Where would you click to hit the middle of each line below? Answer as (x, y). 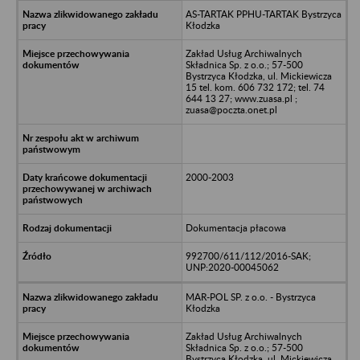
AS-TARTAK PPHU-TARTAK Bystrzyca (263, 14)
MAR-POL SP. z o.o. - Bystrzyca (250, 297)
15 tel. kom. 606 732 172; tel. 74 (255, 87)
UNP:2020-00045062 (232, 267)
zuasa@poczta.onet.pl (231, 109)
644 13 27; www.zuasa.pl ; (241, 98)
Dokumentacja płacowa (235, 227)
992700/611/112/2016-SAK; (248, 256)
